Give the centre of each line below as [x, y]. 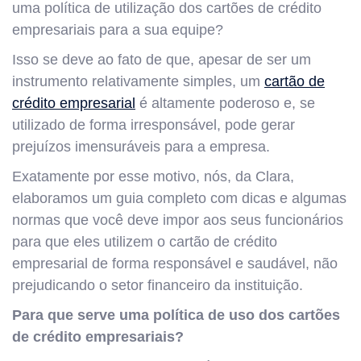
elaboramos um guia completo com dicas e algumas [179, 198]
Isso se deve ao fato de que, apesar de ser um [162, 59]
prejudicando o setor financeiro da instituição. [158, 285]
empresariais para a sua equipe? [118, 29]
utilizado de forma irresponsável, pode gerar [154, 124]
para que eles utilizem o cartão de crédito [145, 241]
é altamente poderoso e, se [225, 103]
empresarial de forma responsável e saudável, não [175, 263]
